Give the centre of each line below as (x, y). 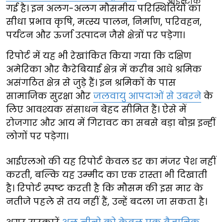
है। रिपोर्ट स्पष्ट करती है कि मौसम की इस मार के (105, 188)
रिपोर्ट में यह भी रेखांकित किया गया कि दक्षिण (99, 56)
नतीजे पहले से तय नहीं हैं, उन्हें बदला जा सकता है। (107, 202)
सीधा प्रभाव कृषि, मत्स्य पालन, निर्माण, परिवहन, (104, 22)
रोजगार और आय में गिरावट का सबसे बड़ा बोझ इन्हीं (111, 123)
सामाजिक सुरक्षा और (50, 96)
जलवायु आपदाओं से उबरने (147, 96)
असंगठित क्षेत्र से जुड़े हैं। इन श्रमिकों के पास (91, 83)
